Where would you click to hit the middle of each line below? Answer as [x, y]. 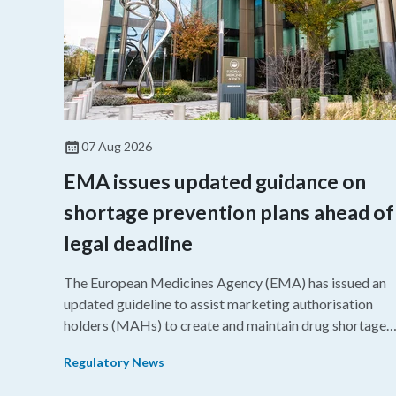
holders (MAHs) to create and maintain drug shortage [225, 324]
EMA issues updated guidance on [215, 181]
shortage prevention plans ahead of [229, 212]
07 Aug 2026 [117, 146]
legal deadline [128, 243]
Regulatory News [114, 362]
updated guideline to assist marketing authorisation [218, 303]
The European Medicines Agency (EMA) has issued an [225, 282]
